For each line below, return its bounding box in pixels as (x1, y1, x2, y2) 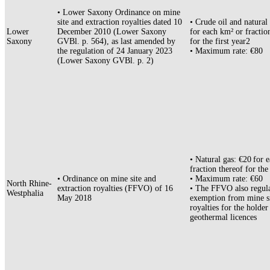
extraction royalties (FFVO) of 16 (57, 184, 173, 193)
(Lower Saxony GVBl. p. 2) (57, 56, 154, 66)
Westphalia (7, 189, 43, 198)
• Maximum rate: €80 (190, 46, 263, 56)
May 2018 (57, 193, 92, 203)
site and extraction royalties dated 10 (57, 17, 182, 27)
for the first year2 (190, 37, 250, 46)
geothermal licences (190, 213, 257, 222)
